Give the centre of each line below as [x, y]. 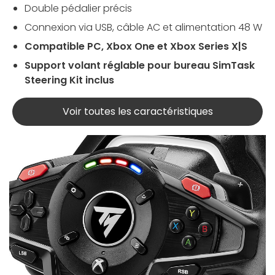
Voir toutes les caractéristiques [137, 112]
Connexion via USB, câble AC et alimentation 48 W [143, 28]
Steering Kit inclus [69, 80]
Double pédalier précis [78, 9]
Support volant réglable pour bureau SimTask [140, 66]
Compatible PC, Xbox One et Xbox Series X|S [137, 47]
